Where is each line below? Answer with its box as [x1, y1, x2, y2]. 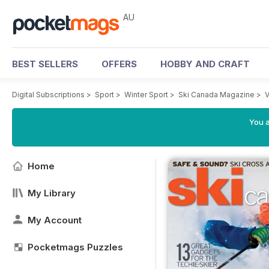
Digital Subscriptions [12, 90, 85, 99]
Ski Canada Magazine [178, 90, 255, 99]
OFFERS [101, 58, 137, 70]
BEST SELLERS [12, 58, 78, 70]
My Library [28, 187, 76, 199]
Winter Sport [124, 90, 168, 99]
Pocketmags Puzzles [28, 241, 123, 253]
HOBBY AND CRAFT [160, 58, 250, 70]
